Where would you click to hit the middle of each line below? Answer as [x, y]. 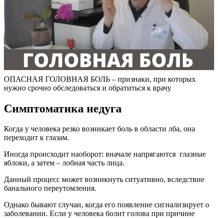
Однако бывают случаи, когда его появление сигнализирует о [107, 205]
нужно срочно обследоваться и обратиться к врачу [88, 88]
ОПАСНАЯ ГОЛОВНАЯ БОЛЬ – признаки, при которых [100, 79]
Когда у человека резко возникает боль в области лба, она [100, 129]
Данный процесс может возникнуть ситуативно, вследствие [104, 180]
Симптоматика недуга [63, 108]
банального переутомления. [50, 188]
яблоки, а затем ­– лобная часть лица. [64, 163]
